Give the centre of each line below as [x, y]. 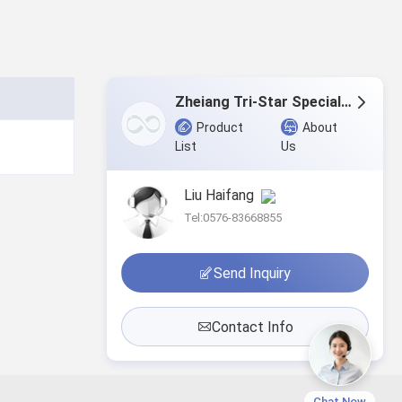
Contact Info [252, 327]
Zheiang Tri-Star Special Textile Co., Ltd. [346, 102]
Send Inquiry [252, 273]
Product [220, 128]
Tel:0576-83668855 [233, 218]
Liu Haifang [223, 196]
